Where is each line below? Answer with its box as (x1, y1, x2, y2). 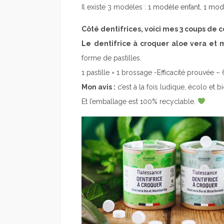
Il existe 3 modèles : (81, 2, 148, 11)
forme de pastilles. (81, 53, 141, 62)
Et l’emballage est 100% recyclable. (81, 97, 197, 105)
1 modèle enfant (148, 2, 200, 11)
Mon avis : (81, 82, 115, 91)
